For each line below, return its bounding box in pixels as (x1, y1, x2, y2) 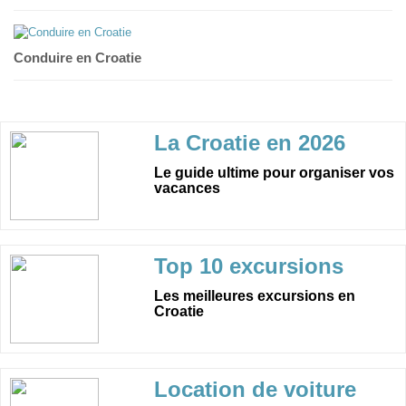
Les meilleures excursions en (154, 288, 356, 304)
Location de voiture (154, 377, 357, 402)
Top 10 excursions (154, 254, 344, 279)
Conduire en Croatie (14, 50, 141, 66)
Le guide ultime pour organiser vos (154, 165, 395, 181)
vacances (154, 180, 221, 197)
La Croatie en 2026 (154, 130, 346, 156)
